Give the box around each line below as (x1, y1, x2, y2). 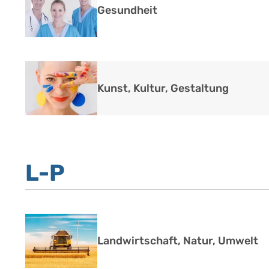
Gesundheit (97, 4, 157, 17)
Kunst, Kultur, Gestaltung (97, 82, 229, 95)
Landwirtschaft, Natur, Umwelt (97, 234, 258, 247)
